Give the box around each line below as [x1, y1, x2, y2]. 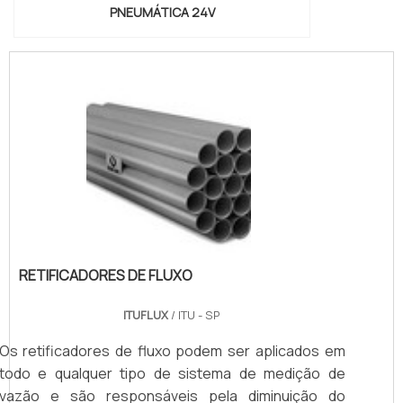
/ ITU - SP [168, 306, 220, 323]
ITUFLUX [123, 306, 168, 323]
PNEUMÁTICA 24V [109, 4, 215, 22]
